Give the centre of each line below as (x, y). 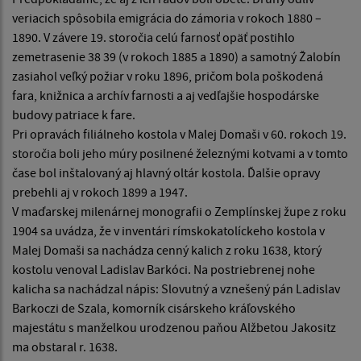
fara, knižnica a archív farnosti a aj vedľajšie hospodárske (166, 95)
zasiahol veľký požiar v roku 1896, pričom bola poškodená (168, 76)
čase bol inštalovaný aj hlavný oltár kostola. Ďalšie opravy (166, 173)
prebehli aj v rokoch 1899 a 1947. (100, 192)
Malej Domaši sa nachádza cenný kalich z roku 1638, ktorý (167, 250)
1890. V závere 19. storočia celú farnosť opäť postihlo (154, 37)
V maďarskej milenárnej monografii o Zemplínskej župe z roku (179, 212)
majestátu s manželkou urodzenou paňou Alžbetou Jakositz (174, 328)
